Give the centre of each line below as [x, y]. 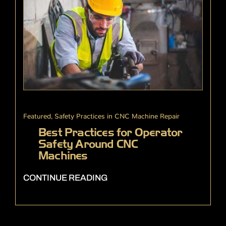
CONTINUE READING [66, 178]
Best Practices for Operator [110, 133]
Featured [37, 116]
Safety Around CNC [88, 144]
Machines [63, 156]
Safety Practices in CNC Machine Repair [117, 116]
